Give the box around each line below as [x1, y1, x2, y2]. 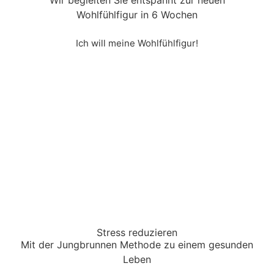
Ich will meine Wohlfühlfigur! [76, 37, 198, 49]
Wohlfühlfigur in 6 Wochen [76, 9, 198, 21]
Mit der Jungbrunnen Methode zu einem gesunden [21, 239, 253, 251]
